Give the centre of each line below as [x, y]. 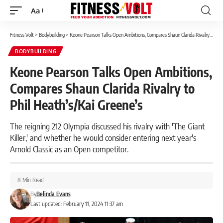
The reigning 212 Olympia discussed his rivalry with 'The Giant [107, 126]
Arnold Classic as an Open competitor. [69, 149]
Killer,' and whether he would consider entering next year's [103, 137]
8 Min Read [31, 180]
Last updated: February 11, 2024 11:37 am [76, 204]
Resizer [43, 28]
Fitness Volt [22, 35]
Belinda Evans [53, 194]
